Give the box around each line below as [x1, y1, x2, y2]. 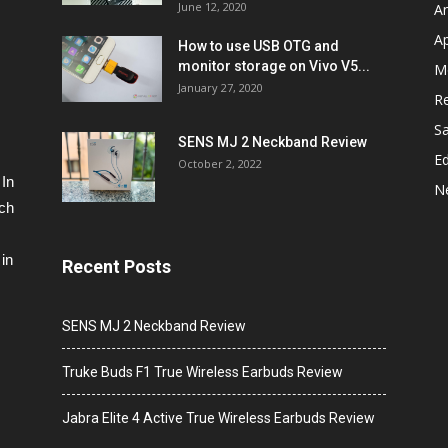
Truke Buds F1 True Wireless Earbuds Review [62, 363, 343, 380]
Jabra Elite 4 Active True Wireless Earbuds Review [62, 409, 375, 426]
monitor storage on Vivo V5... [178, 57, 370, 74]
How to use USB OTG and [178, 37, 339, 54]
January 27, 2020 [178, 79, 263, 95]
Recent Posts [62, 255, 171, 277]
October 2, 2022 [178, 155, 262, 171]
